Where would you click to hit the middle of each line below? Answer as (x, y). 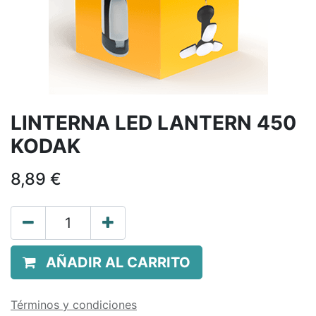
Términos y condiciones (74, 305)
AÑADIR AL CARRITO (118, 262)
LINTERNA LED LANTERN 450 (153, 123)
